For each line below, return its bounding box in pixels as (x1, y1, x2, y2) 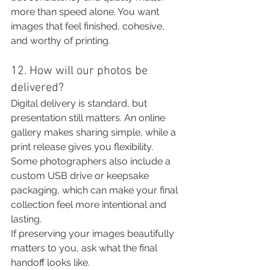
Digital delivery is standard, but (11, 98, 149, 109)
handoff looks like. (11, 257, 90, 268)
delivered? (11, 81, 64, 95)
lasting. (11, 213, 42, 225)
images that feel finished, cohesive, (11, 20, 167, 32)
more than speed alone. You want (11, 6, 162, 17)
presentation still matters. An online (11, 112, 168, 124)
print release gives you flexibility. (11, 141, 155, 152)
